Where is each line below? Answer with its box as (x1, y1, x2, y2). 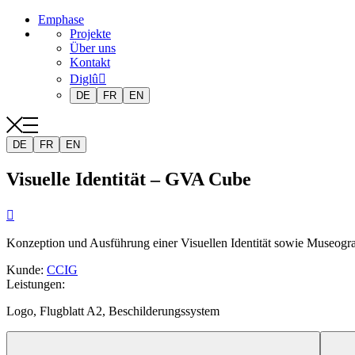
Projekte (70, 27, 111, 40)
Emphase (38, 13, 84, 26)
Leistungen (6, 277, 62, 291)
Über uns (70, 41, 116, 55)
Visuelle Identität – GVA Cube (6, 168, 251, 189)
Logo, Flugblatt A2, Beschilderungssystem (6, 303, 219, 318)
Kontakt (70, 55, 110, 69)
